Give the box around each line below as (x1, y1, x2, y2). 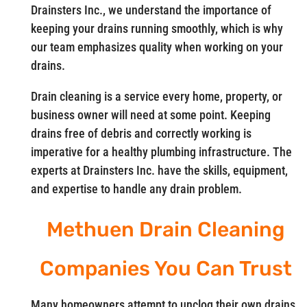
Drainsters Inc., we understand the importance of (30, 2, 271, 17)
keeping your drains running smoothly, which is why (30, 21, 283, 36)
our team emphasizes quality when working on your (30, 39, 283, 54)
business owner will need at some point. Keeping (30, 107, 271, 122)
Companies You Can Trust (39, 256, 292, 281)
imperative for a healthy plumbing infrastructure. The (30, 144, 292, 159)
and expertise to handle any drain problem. (30, 181, 242, 196)
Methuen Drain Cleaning (47, 217, 285, 242)
